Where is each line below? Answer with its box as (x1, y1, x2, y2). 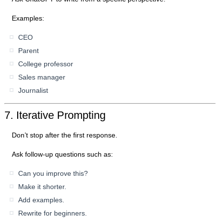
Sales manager (18, 73, 66, 82)
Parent (18, 47, 39, 55)
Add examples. (18, 196, 65, 204)
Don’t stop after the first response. (12, 131, 118, 139)
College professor (18, 60, 74, 68)
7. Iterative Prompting (4, 109, 106, 122)
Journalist (18, 86, 49, 95)
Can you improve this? (18, 169, 88, 178)
